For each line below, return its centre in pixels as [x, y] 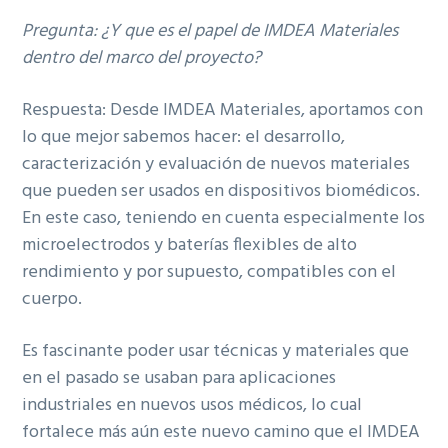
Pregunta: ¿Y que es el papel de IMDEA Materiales [210, 32]
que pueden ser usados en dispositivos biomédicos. [221, 192]
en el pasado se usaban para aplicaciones [179, 379]
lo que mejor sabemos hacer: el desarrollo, [184, 138]
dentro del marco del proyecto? [142, 59]
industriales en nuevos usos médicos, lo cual [192, 406]
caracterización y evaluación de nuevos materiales [216, 165]
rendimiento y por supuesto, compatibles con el [209, 273]
